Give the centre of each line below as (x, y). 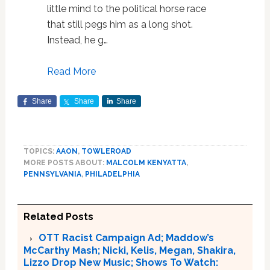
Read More (71, 71)
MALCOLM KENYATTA (146, 162)
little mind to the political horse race (126, 8)
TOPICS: (39, 151)
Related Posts (58, 216)
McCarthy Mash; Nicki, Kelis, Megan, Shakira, (129, 250)
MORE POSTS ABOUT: (64, 162)
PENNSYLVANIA (52, 174)
